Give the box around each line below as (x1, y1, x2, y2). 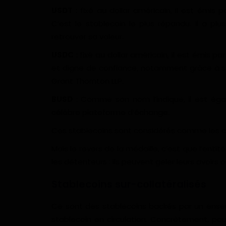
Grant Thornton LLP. (51, 75, 126, 86)
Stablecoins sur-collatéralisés (51, 177, 206, 191)
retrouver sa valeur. (51, 31, 126, 42)
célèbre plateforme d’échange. (51, 106, 172, 118)
